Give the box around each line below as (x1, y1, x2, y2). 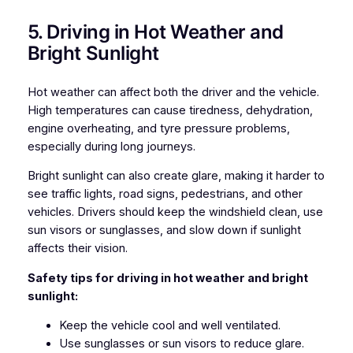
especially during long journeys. (27, 139, 195, 154)
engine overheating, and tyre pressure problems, (27, 121, 290, 136)
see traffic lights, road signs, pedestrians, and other (27, 187, 303, 202)
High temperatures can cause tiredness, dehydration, (27, 102, 313, 117)
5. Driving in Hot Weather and (27, 20, 284, 44)
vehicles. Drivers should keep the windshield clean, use (27, 205, 323, 220)
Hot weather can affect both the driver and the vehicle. (27, 84, 319, 99)
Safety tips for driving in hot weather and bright (27, 270, 308, 285)
